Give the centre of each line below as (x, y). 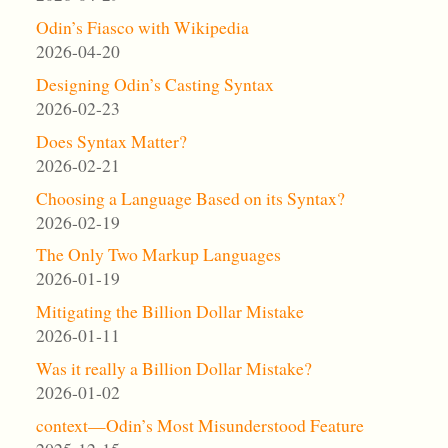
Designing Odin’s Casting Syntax (154, 83)
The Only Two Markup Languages (158, 254)
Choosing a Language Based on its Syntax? (190, 197)
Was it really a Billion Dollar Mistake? (173, 367)
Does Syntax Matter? (111, 140)
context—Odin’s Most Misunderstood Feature (199, 424)
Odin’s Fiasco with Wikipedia (142, 27)
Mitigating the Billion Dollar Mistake (169, 311)
